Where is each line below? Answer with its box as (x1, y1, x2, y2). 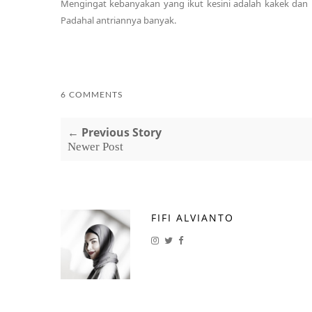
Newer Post (68, 140, 123, 153)
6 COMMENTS (61, 91, 123, 99)
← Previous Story (68, 125, 162, 140)
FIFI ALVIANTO (151, 211, 234, 224)
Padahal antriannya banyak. (61, 14, 176, 26)
